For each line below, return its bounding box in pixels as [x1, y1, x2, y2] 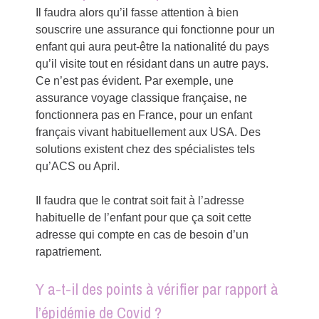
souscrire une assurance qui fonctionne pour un [36, 23, 276, 36]
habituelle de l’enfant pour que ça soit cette [36, 211, 252, 224]
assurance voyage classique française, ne [36, 91, 248, 104]
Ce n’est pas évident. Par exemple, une [36, 74, 234, 87]
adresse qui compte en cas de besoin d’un [36, 228, 249, 241]
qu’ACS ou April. [36, 159, 120, 172]
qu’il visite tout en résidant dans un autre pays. [36, 57, 269, 70]
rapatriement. [36, 245, 103, 258]
